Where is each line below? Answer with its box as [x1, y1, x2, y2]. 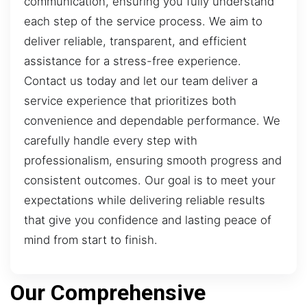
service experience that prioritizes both [24, 94, 236, 108]
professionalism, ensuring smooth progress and [24, 153, 282, 168]
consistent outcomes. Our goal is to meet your [24, 173, 275, 188]
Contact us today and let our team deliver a [24, 74, 258, 88]
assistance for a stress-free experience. [24, 54, 241, 69]
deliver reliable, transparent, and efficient [24, 34, 247, 49]
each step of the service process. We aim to [24, 14, 262, 29]
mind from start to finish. [24, 233, 158, 247]
